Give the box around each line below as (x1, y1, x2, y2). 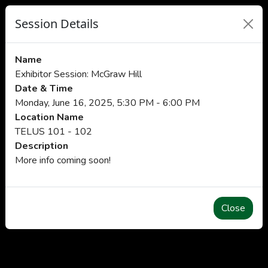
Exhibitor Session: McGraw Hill (15, 68, 142, 81)
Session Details (15, 16, 99, 32)
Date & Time (15, 82, 73, 95)
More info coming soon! (15, 154, 111, 167)
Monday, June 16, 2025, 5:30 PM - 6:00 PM (15, 96, 200, 109)
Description (15, 139, 68, 153)
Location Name (15, 111, 84, 124)
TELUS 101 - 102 (15, 125, 92, 138)
